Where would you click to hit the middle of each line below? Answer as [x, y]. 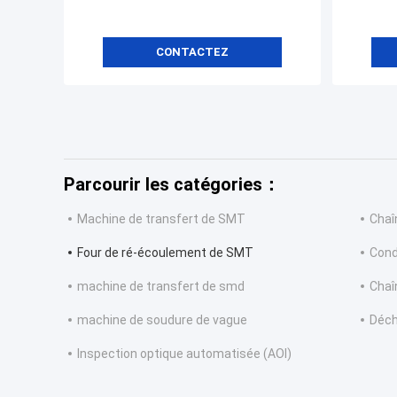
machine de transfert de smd [161, 287]
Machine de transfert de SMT [161, 219]
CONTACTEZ [192, 52]
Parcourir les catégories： [172, 185]
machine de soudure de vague [162, 320]
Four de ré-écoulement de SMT [165, 253]
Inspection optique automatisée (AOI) [184, 354]
